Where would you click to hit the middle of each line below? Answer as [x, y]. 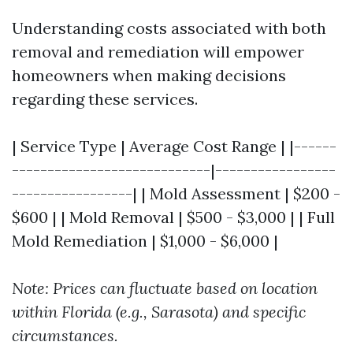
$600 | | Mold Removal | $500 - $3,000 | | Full [173, 217]
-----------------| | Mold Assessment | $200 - [176, 193]
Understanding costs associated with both [169, 28]
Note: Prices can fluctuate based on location [165, 288]
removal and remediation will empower [158, 51]
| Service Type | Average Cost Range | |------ [174, 146]
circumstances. [65, 335]
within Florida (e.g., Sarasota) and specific [159, 311]
